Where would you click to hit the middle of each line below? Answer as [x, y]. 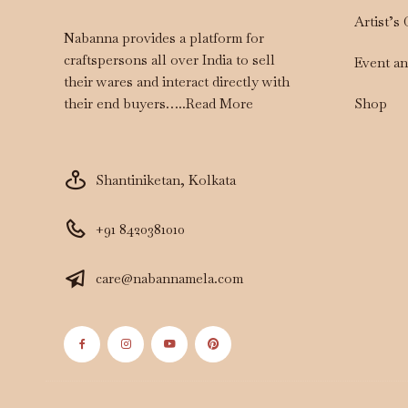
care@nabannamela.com [169, 278]
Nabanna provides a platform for [164, 37]
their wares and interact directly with [177, 81]
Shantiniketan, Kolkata [166, 179]
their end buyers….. [125, 103]
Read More [219, 103]
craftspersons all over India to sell [169, 59]
